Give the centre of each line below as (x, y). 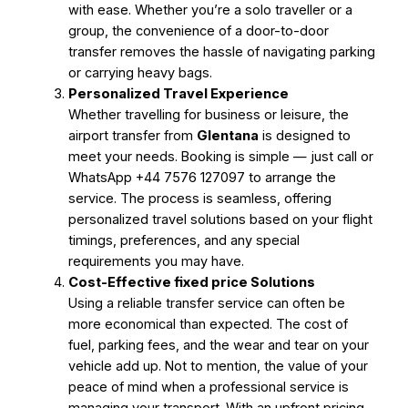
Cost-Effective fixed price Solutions (191, 282)
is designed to (304, 135)
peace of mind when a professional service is (208, 387)
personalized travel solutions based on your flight (220, 219)
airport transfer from (132, 135)
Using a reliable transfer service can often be (206, 303)
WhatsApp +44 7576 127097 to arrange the (202, 177)
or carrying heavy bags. (140, 72)
